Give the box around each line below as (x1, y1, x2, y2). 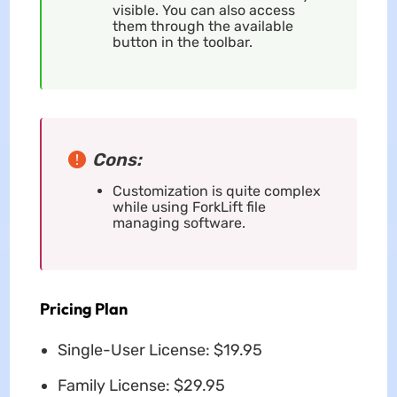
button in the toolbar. (112, 34, 253, 51)
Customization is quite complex (112, 183, 321, 200)
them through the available (112, 18, 293, 35)
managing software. (112, 214, 245, 232)
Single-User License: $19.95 (57, 340, 262, 361)
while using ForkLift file (112, 198, 266, 216)
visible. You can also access (112, 2, 295, 19)
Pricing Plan (39, 299, 128, 320)
